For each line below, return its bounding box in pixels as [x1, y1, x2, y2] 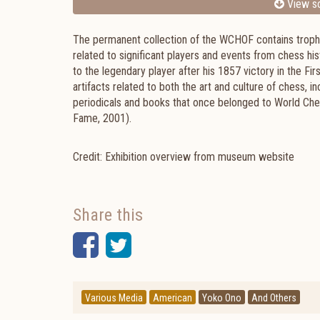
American [153, 292, 192, 304]
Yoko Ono [202, 292, 241, 304]
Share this [73, 205, 143, 225]
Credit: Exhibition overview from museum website [73, 150, 294, 164]
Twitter [131, 227, 214, 262]
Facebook [98, 227, 213, 262]
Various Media [85, 292, 143, 304]
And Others [251, 292, 296, 304]
